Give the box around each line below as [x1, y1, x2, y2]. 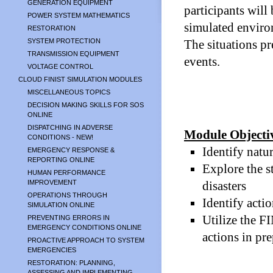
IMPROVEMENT [27, 179, 77, 186]
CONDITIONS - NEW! [27, 133, 93, 141]
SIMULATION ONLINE [27, 201, 94, 208]
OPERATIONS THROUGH [27, 191, 107, 199]
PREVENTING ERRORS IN [27, 214, 110, 221]
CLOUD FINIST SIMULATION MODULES [18, 76, 142, 83]
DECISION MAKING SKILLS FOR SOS [27, 101, 144, 108]
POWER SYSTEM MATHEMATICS [27, 12, 130, 19]
